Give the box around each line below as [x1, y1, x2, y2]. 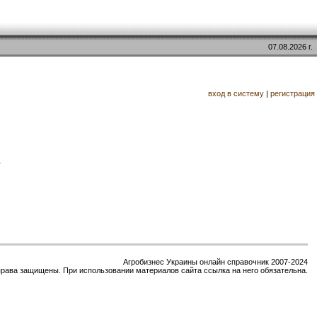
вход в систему [208, 89, 264, 98]
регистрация [270, 89, 315, 98]
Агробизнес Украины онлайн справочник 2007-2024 [122, 258, 308, 266]
